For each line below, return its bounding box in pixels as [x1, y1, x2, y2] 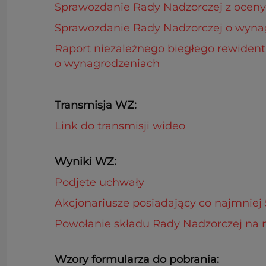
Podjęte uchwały [55, 176, 144, 189]
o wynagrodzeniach [55, 57, 160, 70]
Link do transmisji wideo [55, 119, 185, 132]
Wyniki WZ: [55, 155, 116, 168]
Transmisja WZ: [55, 99, 137, 112]
